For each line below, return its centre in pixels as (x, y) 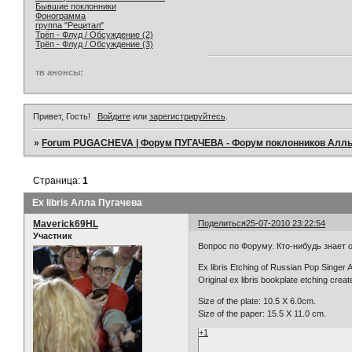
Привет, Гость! (62, 116)
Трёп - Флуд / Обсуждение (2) (94, 34)
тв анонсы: (59, 72)
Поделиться (222, 223)
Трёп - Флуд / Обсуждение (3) (94, 44)
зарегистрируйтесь (187, 116)
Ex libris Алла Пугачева (87, 202)
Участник (53, 235)
